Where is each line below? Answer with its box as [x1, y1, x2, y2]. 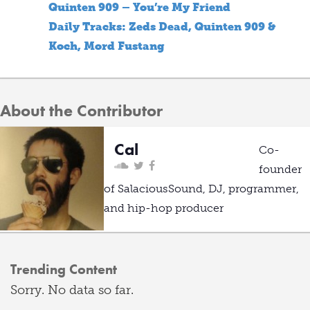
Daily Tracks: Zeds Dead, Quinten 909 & [48, 20, 275, 33]
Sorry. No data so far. [10, 282, 134, 298]
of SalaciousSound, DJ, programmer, [104, 182, 299, 195]
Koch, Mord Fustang [48, 39, 165, 53]
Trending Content [10, 260, 117, 278]
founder [259, 163, 302, 176]
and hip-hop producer [104, 201, 224, 215]
